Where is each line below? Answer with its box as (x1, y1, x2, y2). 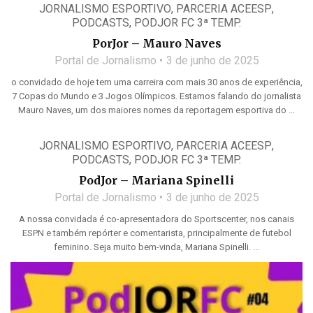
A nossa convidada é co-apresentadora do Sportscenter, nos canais (19, 213, 294, 224)
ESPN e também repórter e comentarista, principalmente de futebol (22, 227, 291, 238)
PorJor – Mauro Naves (92, 36, 221, 50)
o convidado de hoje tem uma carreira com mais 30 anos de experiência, (10, 76, 303, 87)
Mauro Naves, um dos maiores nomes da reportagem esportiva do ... (18, 104, 295, 115)
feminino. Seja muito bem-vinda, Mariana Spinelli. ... (54, 241, 259, 252)
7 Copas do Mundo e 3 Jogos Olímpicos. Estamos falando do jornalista (12, 90, 301, 101)
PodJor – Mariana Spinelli (79, 173, 234, 187)
